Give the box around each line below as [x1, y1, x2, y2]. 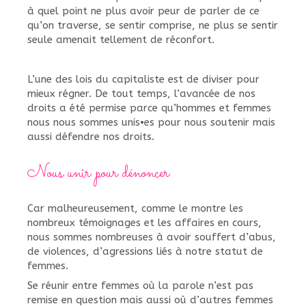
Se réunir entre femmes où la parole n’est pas [27, 279, 253, 292]
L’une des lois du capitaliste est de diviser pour [27, 73, 260, 85]
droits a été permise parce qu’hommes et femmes [27, 102, 271, 114]
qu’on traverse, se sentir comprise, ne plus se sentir [27, 19, 278, 31]
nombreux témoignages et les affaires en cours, [27, 217, 262, 229]
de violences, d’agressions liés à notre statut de [27, 245, 263, 258]
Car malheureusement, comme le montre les [27, 202, 243, 214]
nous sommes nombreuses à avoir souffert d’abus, [27, 231, 276, 243]
